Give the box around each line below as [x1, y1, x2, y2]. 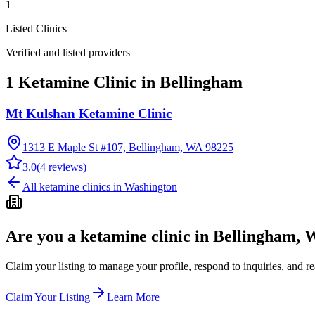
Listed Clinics [6, 22, 67, 34]
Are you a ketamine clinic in [6, 227, 213, 246]
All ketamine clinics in [22, 181, 124, 193]
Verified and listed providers [6, 46, 130, 58]
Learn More [107, 291, 160, 304]
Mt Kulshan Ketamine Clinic [6, 105, 172, 121]
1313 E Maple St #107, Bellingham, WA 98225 [22, 141, 233, 154]
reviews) [46, 161, 86, 174]
